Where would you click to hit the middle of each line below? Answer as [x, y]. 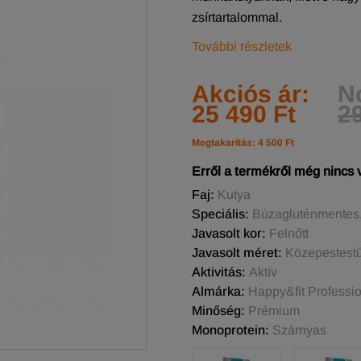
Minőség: [220, 311]
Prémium [274, 311]
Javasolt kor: [230, 233]
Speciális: [222, 214]
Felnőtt [289, 233]
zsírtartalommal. [237, 17]
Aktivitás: [220, 272]
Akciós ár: [251, 94]
